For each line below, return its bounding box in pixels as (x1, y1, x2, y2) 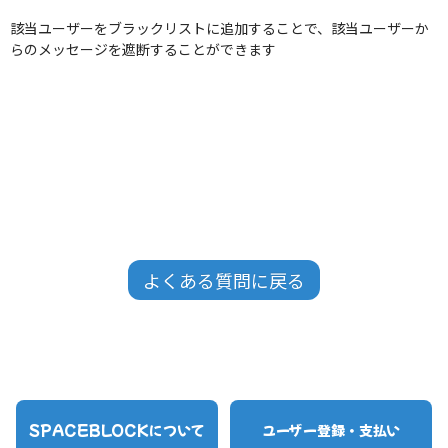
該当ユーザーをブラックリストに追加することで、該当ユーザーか (10, 18, 429, 38)
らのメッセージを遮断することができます (10, 39, 276, 59)
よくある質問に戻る (143, 267, 305, 293)
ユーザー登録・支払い (261, 419, 401, 440)
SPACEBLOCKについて (29, 419, 205, 440)
